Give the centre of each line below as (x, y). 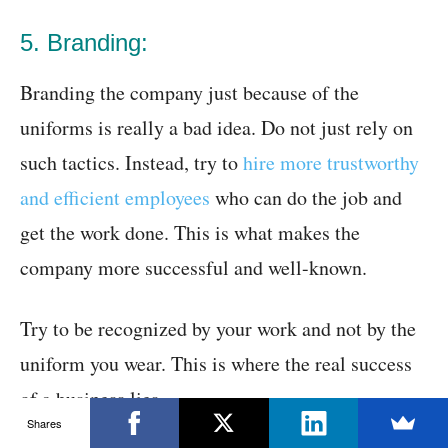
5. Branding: (84, 43)
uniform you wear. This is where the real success (216, 364)
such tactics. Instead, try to (131, 163)
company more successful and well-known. (193, 268)
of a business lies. (92, 399)
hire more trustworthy (331, 163)
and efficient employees (115, 198)
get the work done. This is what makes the (190, 233)
